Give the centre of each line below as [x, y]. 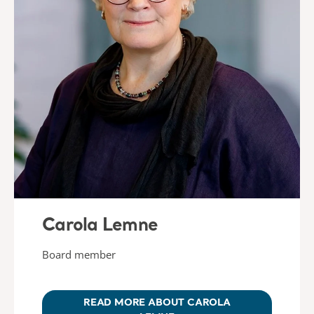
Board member [79, 254]
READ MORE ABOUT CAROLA [157, 302]
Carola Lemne [100, 226]
